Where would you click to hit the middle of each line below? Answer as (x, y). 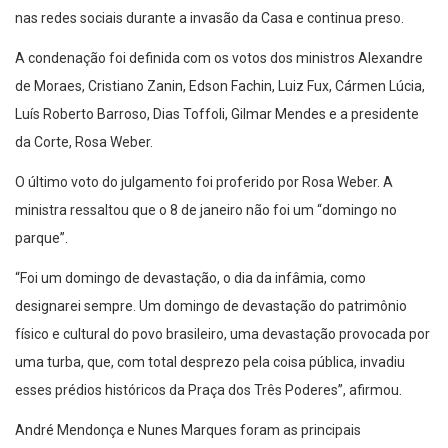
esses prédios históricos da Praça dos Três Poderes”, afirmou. (208, 390)
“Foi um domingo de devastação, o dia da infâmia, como (190, 278)
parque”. (41, 238)
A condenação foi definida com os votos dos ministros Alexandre (219, 58)
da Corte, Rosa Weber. (84, 142)
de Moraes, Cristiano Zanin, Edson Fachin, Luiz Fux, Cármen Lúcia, (220, 86)
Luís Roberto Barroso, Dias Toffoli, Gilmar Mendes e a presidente (217, 114)
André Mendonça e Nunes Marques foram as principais (188, 430)
